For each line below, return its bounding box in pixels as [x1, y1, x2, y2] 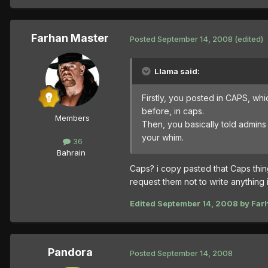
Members [55, 113, 90, 123]
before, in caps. [142, 106, 204, 117]
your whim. [142, 132, 184, 143]
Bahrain [57, 148, 86, 158]
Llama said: [154, 66, 200, 77]
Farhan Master [31, 32, 109, 45]
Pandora [47, 246, 93, 259]
